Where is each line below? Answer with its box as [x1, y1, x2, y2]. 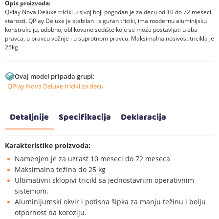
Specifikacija [59, 110, 111, 124]
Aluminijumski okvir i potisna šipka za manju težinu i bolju [15, 197, 206, 206]
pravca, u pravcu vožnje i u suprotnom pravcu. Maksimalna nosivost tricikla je [5, 34, 214, 43]
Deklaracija [121, 110, 166, 124]
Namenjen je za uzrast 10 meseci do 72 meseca [15, 153, 170, 163]
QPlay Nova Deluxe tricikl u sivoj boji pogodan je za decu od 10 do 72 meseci [5, 7, 211, 16]
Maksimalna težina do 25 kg [15, 164, 106, 174]
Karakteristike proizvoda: [5, 140, 90, 150]
